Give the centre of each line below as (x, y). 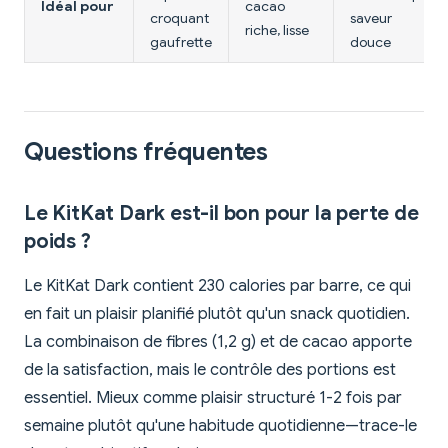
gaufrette (181, 42)
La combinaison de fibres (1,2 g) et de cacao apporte (218, 342)
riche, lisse (277, 30)
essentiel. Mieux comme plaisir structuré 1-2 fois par (213, 398)
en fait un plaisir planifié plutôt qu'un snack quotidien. (217, 314)
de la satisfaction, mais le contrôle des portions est (210, 370)
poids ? (57, 242)
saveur (371, 18)
